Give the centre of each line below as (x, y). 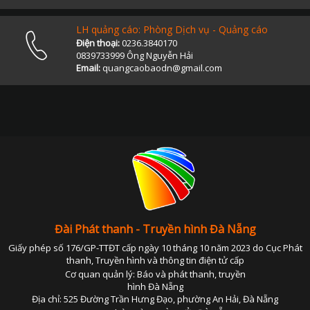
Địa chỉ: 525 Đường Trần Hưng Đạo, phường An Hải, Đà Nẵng (155, 299)
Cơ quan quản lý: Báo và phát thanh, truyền (155, 274)
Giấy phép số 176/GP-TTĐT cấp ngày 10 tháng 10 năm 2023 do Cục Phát (155, 248)
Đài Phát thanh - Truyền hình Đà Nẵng (155, 229)
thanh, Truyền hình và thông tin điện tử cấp (155, 260)
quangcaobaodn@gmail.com (161, 68)
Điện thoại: (98, 43)
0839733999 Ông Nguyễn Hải (135, 55)
